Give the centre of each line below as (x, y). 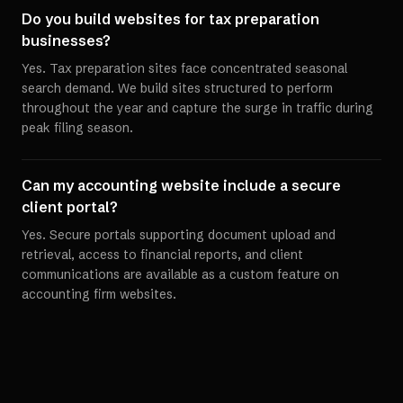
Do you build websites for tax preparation (170, 19)
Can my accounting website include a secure (181, 185)
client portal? (70, 207)
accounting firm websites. (99, 294)
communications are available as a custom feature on (180, 274)
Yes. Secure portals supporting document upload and (179, 235)
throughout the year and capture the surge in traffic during (197, 108)
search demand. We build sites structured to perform (177, 88)
